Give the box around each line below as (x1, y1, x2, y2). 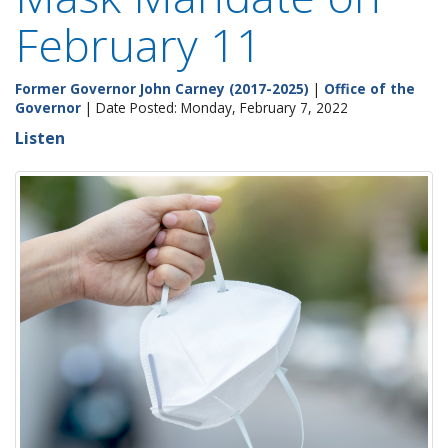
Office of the (324, 79, 415, 98)
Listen (15, 127, 65, 149)
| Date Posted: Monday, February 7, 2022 (81, 98, 348, 117)
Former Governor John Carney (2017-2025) (15, 79, 309, 98)
